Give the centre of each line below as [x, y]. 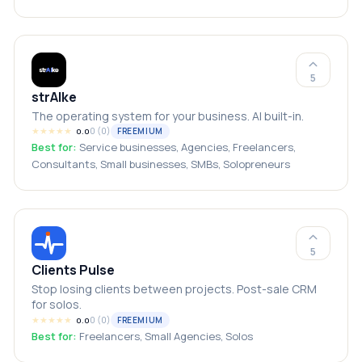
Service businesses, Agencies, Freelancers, [188, 147]
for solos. [57, 305]
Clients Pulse [74, 270]
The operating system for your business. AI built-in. [168, 116]
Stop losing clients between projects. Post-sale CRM [175, 289]
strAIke [55, 97]
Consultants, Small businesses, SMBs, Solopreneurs [161, 164]
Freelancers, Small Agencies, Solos [166, 336]
